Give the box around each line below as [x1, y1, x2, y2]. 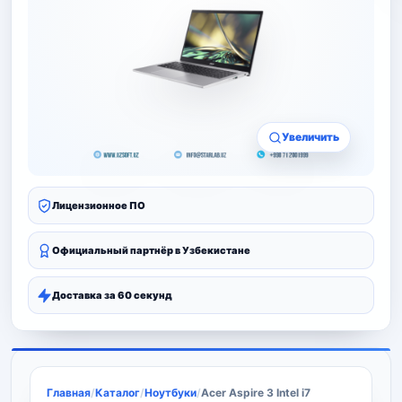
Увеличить [282, 130, 339, 144]
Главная [47, 386, 91, 399]
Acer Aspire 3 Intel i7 [201, 386, 310, 399]
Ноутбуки [144, 386, 197, 399]
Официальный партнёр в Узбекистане [52, 243, 250, 257]
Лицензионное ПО [52, 198, 145, 212]
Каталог [95, 386, 140, 399]
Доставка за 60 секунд [52, 288, 172, 301]
